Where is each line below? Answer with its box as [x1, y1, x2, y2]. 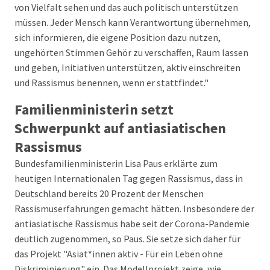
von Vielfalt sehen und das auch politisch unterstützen [14, 1, 238, 13]
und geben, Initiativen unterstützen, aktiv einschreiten [14, 61, 240, 74]
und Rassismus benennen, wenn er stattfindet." [14, 77, 209, 89]
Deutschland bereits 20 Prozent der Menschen [14, 187, 204, 199]
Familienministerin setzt [14, 100, 174, 119]
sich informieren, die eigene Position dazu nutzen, [14, 31, 221, 43]
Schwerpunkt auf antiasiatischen [14, 119, 226, 137]
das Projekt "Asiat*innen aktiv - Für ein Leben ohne [14, 248, 223, 260]
